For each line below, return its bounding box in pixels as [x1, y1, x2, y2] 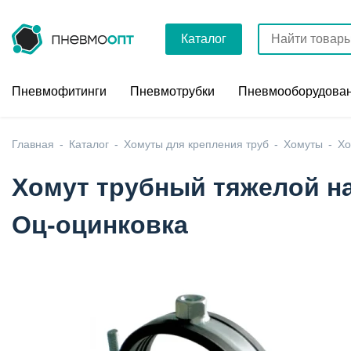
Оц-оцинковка [12, 211, 188, 239]
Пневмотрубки [130, 85, 215, 98]
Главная [12, 138, 54, 150]
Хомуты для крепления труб [124, 138, 269, 150]
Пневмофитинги [12, 85, 107, 98]
